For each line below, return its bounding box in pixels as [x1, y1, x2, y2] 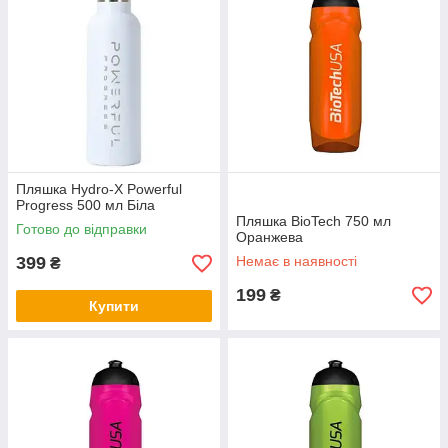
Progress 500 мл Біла [16, 197, 155, 213]
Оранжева [236, 229, 303, 245]
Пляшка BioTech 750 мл [236, 213, 391, 229]
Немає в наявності [236, 253, 357, 269]
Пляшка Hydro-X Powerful [16, 181, 182, 197]
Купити [89, 298, 139, 314]
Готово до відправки [16, 221, 147, 237]
